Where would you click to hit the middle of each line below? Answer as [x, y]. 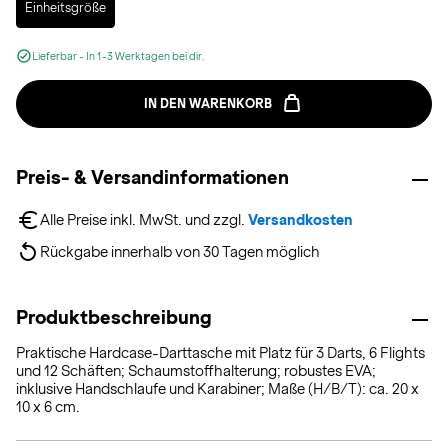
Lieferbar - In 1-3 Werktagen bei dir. [118, 56]
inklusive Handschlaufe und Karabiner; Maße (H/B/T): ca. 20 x [217, 389]
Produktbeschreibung [114, 317]
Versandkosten [300, 220]
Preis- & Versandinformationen [152, 177]
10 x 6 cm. [48, 407]
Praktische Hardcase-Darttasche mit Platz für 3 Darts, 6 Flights [220, 353]
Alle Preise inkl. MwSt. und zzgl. [144, 220]
